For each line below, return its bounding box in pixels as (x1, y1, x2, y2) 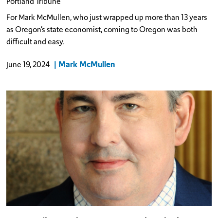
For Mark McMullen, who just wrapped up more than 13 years (6, 11, 208, 23)
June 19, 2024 (6, 59, 51, 71)
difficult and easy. (6, 36, 65, 47)
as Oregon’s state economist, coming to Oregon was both (6, 23, 198, 35)
